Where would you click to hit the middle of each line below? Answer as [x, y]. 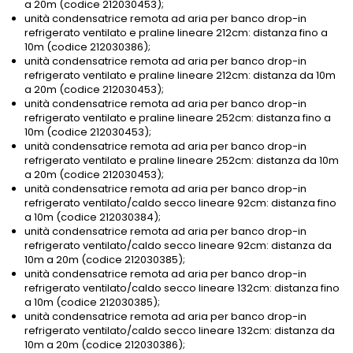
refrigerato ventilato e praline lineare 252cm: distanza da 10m [182, 161]
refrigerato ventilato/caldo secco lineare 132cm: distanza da [180, 331]
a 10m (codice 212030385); [92, 303]
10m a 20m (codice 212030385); [105, 260]
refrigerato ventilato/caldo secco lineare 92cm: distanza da [178, 246]
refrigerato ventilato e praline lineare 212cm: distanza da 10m [180, 76]
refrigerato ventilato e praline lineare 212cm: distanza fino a [176, 33]
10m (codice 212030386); [87, 47]
